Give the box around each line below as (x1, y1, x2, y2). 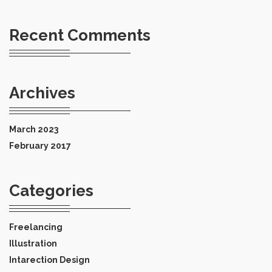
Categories (9, 181, 93, 200)
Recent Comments (9, 25, 151, 44)
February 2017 (9, 140, 71, 151)
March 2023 (9, 124, 58, 134)
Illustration (9, 238, 57, 248)
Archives (9, 83, 75, 102)
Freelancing (9, 222, 63, 232)
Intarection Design (9, 254, 90, 265)
